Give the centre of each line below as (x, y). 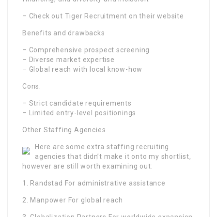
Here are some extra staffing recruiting (102, 147)
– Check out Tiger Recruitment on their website (103, 16)
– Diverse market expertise (69, 60)
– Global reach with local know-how (83, 70)
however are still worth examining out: (88, 166)
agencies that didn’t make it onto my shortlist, (113, 157)
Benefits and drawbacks (64, 33)
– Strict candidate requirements (77, 103)
